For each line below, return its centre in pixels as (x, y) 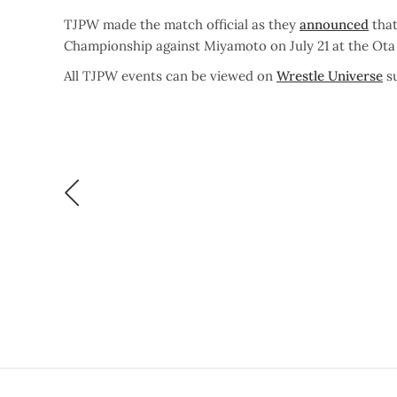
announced (334, 24)
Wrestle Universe (330, 76)
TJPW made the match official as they (182, 24)
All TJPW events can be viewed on (170, 76)
